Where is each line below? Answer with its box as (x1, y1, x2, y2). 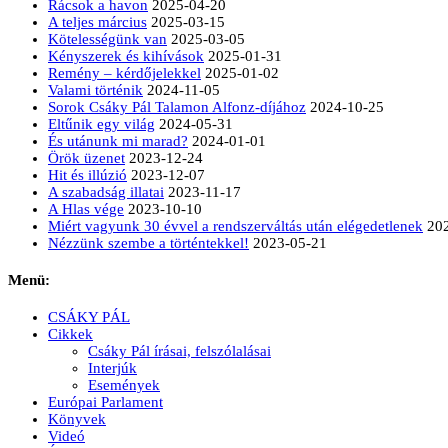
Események (88, 376, 160, 393)
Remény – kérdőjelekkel (48, 65, 201, 81)
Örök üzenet (48, 150, 125, 166)
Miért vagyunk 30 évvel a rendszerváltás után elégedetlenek (48, 218, 423, 234)
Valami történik (48, 82, 143, 98)
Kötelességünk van (48, 31, 167, 47)
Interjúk (88, 359, 137, 376)
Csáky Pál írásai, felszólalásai (88, 342, 271, 359)
